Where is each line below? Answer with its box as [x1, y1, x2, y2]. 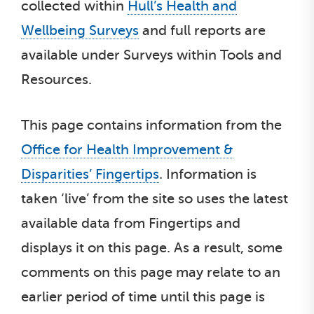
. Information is [159, 166, 257, 182]
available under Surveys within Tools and [21, 47, 282, 63]
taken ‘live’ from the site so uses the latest [21, 191, 288, 207]
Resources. [21, 71, 92, 88]
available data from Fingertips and [21, 215, 240, 231]
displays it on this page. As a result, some [21, 240, 282, 256]
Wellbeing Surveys [21, 22, 139, 39]
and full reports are [139, 22, 266, 39]
